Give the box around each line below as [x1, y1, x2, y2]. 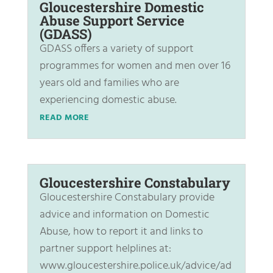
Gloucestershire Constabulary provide [39, 188, 214, 207]
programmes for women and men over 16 [39, 57, 230, 75]
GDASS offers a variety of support [39, 40, 194, 58]
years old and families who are [39, 74, 179, 92]
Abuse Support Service [39, 11, 185, 29]
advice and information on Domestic [39, 205, 210, 224]
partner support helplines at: [39, 239, 171, 258]
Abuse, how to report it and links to [39, 222, 203, 241]
